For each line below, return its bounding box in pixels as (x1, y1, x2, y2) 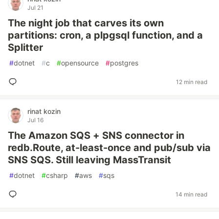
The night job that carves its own (8, 17, 164, 29)
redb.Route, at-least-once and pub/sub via (8, 142, 211, 153)
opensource (61, 59, 99, 67)
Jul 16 (27, 116, 44, 124)
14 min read (175, 190, 207, 198)
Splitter (8, 42, 43, 53)
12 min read (176, 78, 207, 86)
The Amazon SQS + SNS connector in (8, 130, 184, 141)
